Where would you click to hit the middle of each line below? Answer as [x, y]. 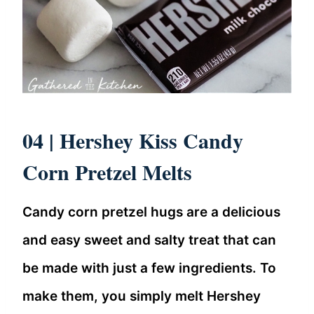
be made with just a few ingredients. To [149, 268]
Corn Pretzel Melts [107, 171]
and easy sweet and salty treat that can [149, 240]
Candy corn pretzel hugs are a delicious [151, 212]
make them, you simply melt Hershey [142, 296]
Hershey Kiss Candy [151, 140]
